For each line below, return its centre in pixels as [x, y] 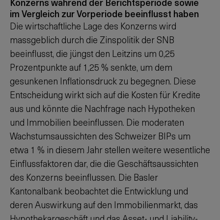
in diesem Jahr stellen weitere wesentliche [127, 150]
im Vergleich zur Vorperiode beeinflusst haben [104, 14]
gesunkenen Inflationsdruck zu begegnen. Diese [103, 81]
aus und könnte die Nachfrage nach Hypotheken [102, 108]
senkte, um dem [140, 67]
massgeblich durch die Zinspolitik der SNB [92, 40]
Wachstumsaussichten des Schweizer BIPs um [100, 136]
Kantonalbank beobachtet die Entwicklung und [99, 191]
